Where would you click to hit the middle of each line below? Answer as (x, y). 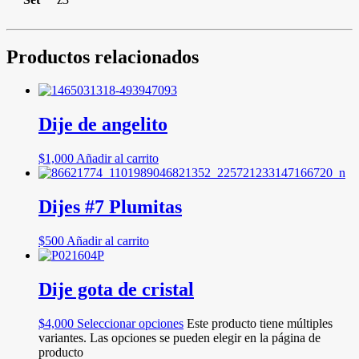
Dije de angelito (103, 125)
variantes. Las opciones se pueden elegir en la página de (179, 337)
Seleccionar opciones (130, 323)
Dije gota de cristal (116, 289)
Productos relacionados (103, 56)
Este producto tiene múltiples (260, 323)
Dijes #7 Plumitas (110, 207)
